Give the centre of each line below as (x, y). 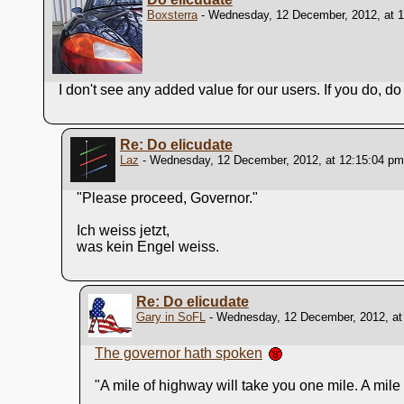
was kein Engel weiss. (147, 246)
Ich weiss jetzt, (123, 230)
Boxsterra (172, 14)
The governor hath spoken (178, 353)
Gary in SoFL (170, 317)
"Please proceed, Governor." (167, 197)
